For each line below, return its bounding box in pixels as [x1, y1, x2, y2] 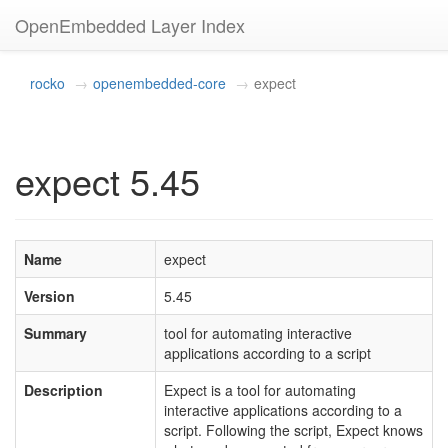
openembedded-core [93, 73, 226, 93]
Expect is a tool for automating [164, 380, 356, 400]
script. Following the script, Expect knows [164, 420, 423, 440]
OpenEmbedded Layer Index [15, 12, 245, 38]
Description [24, 380, 103, 400]
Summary [24, 323, 87, 343]
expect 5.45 [15, 155, 200, 206]
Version [24, 286, 75, 306]
